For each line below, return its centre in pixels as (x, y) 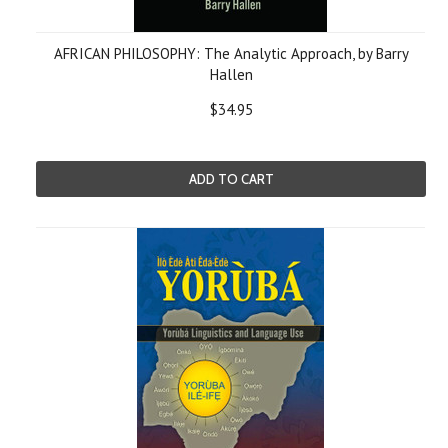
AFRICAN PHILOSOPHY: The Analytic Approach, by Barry (231, 53)
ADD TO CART (231, 179)
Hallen (231, 74)
